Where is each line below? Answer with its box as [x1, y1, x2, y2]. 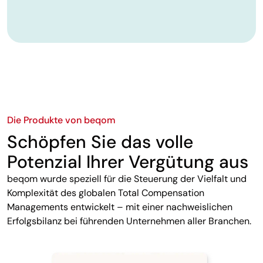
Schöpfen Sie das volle [7, 130, 193, 153]
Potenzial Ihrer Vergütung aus [7, 150, 248, 173]
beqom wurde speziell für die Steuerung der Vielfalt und [7, 172, 247, 185]
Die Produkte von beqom [7, 113, 116, 126]
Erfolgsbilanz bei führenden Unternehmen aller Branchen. [7, 214, 251, 227]
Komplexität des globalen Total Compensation [7, 186, 204, 199]
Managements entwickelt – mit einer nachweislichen [7, 200, 232, 213]
